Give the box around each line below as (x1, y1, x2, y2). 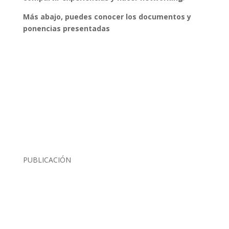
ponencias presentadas (22, 24, 110, 33)
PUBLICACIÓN (22, 155, 71, 165)
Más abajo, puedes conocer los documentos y (22, 12, 191, 21)
